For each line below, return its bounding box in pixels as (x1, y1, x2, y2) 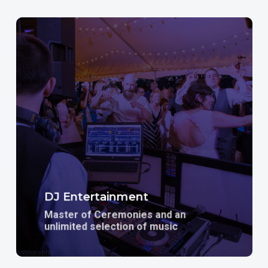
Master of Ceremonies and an (44, 208, 186, 221)
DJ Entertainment (44, 190, 149, 204)
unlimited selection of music (44, 220, 178, 233)
